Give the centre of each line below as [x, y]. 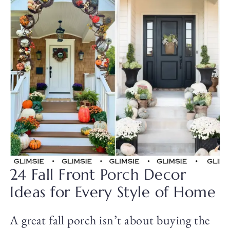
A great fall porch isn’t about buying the [110, 220]
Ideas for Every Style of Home [113, 192]
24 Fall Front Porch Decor [98, 175]
